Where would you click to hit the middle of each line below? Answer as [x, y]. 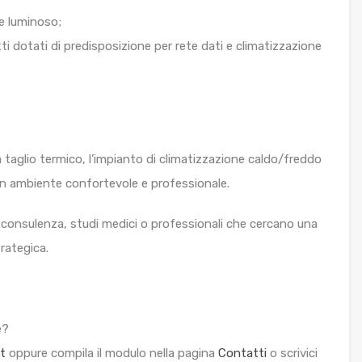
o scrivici [292, 353]
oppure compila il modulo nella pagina [112, 353]
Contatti [242, 353]
